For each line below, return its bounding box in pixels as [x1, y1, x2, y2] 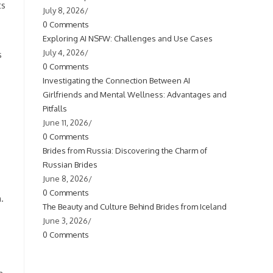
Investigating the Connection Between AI [43, 76, 190, 85]
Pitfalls [43, 104, 67, 113]
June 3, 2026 [43, 216, 88, 225]
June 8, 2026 [43, 174, 88, 183]
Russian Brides [43, 160, 97, 169]
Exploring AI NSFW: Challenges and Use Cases [43, 34, 213, 43]
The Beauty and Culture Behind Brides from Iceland [43, 202, 227, 211]
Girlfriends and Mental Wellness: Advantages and [43, 90, 227, 99]
